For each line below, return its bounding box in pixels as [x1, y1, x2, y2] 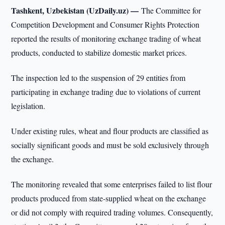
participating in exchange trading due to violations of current [11, 86, 201, 97]
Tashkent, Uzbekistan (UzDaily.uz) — [11, 5, 142, 16]
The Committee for [141, 5, 201, 16]
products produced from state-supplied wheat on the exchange [11, 193, 206, 203]
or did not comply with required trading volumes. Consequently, [11, 207, 213, 217]
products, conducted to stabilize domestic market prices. [11, 47, 187, 58]
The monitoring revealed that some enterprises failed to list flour [11, 179, 212, 189]
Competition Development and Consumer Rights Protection [11, 19, 200, 30]
